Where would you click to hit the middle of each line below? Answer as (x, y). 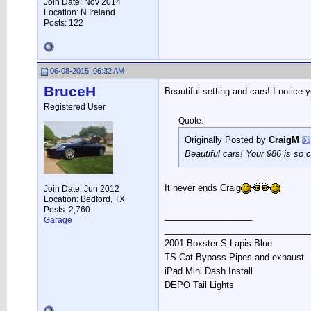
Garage (58, 220)
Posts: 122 (64, 23)
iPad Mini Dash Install (209, 271)
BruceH (70, 92)
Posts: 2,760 (67, 210)
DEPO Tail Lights (199, 285)
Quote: (191, 121)
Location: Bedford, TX (84, 199)
